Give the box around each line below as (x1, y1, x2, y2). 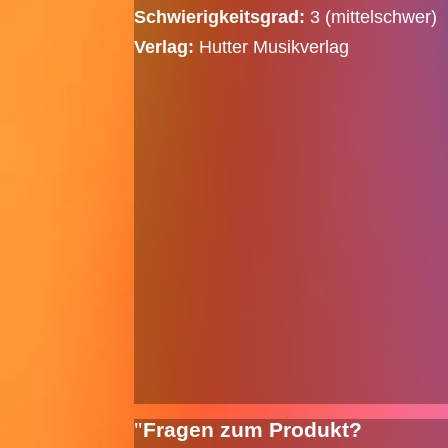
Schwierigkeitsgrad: (134, 7, 306, 28)
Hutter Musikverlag (194, 37, 350, 58)
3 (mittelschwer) (305, 7, 438, 28)
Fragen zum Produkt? (143, 418, 363, 442)
